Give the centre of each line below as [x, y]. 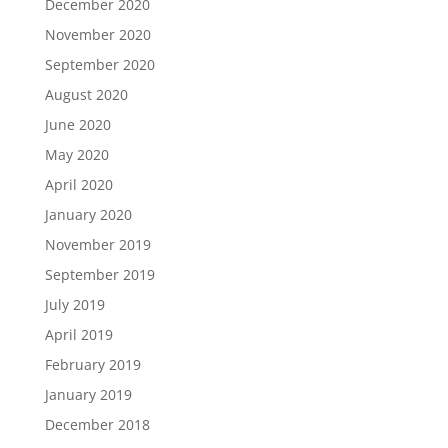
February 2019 [92, 364]
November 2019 [97, 244]
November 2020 [97, 34]
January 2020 [88, 214]
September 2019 [99, 274]
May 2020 [76, 154]
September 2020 [99, 64]
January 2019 [88, 394]
